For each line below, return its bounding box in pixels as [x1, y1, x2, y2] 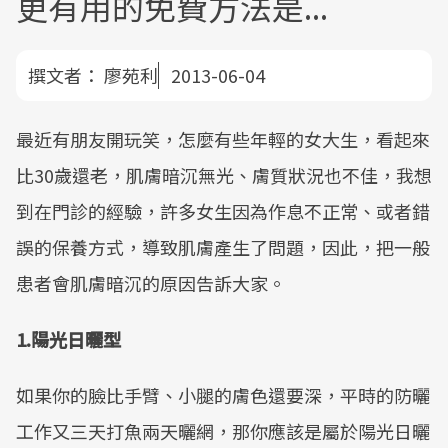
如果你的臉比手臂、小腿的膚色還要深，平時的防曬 [16, 382, 430, 408]
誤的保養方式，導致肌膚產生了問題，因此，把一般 [16, 234, 430, 260]
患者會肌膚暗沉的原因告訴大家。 [16, 270, 286, 296]
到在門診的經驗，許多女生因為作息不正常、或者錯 [16, 198, 430, 224]
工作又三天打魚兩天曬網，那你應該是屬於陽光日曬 [16, 418, 430, 444]
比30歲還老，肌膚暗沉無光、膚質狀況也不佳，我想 [16, 162, 432, 188]
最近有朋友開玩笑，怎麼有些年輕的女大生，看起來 [16, 126, 430, 152]
